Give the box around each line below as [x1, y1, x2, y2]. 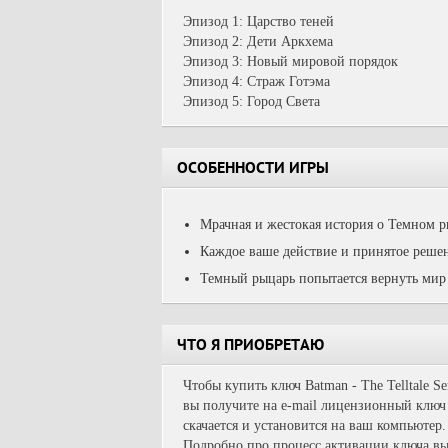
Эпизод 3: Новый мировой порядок [183, 54, 398, 69]
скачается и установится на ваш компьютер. [183, 418, 446, 433]
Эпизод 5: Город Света [183, 94, 320, 109]
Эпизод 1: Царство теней [183, 14, 334, 29]
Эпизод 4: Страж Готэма [183, 74, 330, 89]
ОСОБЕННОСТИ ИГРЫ [177, 161, 329, 179]
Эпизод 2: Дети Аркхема [183, 34, 333, 49]
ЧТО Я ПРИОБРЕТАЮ [177, 338, 324, 356]
